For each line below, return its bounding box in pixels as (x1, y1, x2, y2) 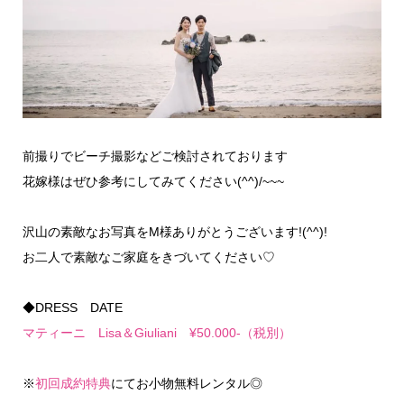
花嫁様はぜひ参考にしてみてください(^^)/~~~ (22, 174, 284, 189)
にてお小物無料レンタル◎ (110, 376, 262, 391)
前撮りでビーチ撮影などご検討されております (22, 149, 288, 164)
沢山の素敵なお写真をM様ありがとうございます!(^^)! (22, 225, 327, 240)
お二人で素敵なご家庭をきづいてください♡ (22, 250, 275, 265)
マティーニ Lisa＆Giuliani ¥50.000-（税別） (22, 326, 291, 341)
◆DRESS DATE (22, 300, 123, 316)
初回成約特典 (34, 376, 111, 391)
